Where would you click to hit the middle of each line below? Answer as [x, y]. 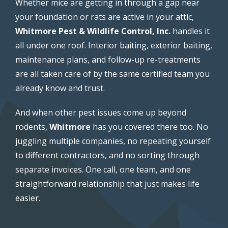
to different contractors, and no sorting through [107, 155]
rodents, [32, 126]
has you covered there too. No [149, 126]
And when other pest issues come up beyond [101, 112]
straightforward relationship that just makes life [107, 183]
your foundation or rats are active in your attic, [105, 17]
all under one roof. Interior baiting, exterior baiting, [114, 45]
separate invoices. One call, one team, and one [103, 169]
